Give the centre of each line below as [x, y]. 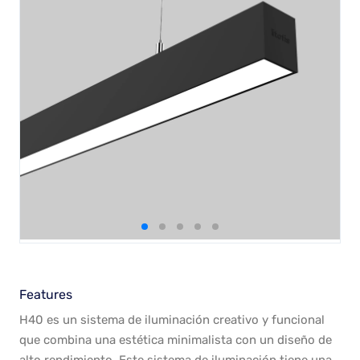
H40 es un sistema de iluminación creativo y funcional [172, 320]
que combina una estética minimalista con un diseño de [176, 340]
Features [46, 295]
